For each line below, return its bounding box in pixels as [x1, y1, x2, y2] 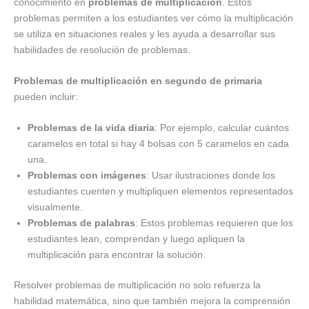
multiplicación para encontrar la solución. [28, 249, 206, 261]
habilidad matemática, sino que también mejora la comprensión [14, 295, 290, 307]
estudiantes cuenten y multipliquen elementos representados [28, 186, 293, 197]
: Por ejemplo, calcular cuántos [154, 122, 289, 134]
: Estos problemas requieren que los [135, 217, 293, 229]
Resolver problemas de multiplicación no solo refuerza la [14, 279, 261, 291]
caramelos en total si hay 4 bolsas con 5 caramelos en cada [28, 138, 289, 150]
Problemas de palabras [28, 217, 135, 229]
